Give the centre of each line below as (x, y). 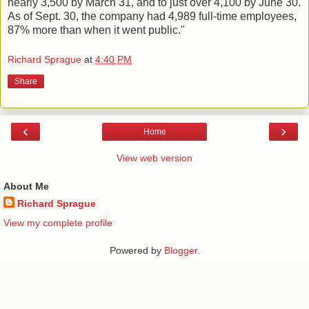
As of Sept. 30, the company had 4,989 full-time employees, (152, 16)
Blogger (180, 250)
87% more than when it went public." (96, 30)
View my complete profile (58, 222)
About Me (26, 187)
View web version (154, 158)
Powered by (137, 250)
